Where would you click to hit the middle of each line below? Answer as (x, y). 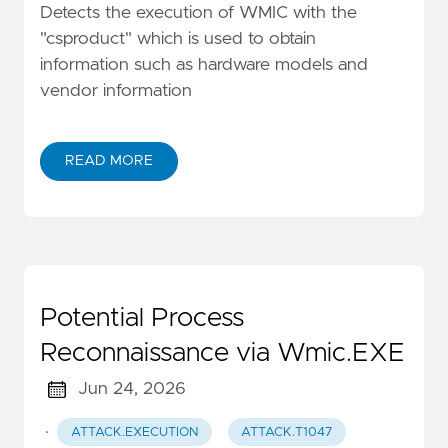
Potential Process (142, 318)
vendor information (116, 90)
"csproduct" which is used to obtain (178, 38)
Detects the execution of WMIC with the (198, 12)
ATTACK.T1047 (287, 432)
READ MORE (109, 161)
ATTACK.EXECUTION (134, 432)
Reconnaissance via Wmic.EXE (222, 353)
